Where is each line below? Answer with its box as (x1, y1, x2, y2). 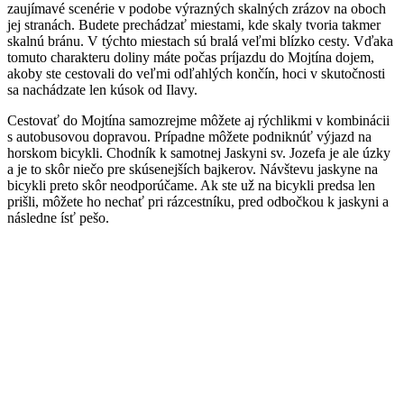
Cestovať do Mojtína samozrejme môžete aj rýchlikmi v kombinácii (7, 112, 390, 128)
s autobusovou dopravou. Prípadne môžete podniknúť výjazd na (7, 128, 372, 144)
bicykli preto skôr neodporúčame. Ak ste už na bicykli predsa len (7, 177, 375, 193)
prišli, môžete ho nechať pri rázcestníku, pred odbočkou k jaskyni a (7, 193, 389, 209)
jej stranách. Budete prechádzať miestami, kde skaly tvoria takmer (7, 16, 381, 32)
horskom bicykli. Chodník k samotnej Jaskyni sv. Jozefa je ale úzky (7, 144, 390, 161)
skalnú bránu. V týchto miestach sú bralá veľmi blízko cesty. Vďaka (7, 32, 393, 49)
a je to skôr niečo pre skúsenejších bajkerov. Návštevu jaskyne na (7, 161, 378, 177)
